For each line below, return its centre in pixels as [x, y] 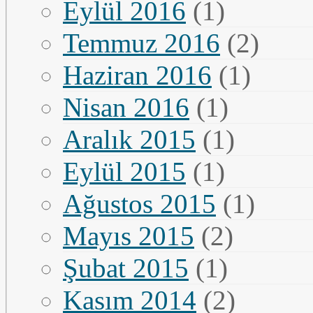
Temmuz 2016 [141, 43]
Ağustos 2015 [139, 203]
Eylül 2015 [124, 171]
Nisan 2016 [126, 107]
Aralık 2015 [129, 139]
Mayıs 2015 [129, 235]
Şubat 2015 [126, 268]
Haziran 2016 [137, 75]
